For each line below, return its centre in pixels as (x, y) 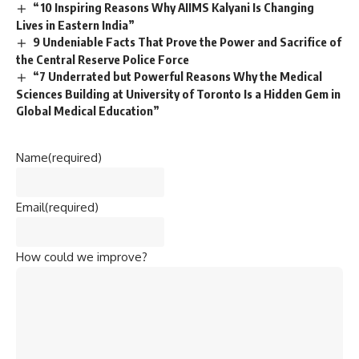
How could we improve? (82, 256)
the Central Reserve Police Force (103, 60)
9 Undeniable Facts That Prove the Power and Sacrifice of (188, 42)
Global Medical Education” (88, 110)
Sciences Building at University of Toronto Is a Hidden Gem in (178, 93)
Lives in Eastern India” (75, 25)
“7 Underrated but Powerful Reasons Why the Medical (178, 77)
